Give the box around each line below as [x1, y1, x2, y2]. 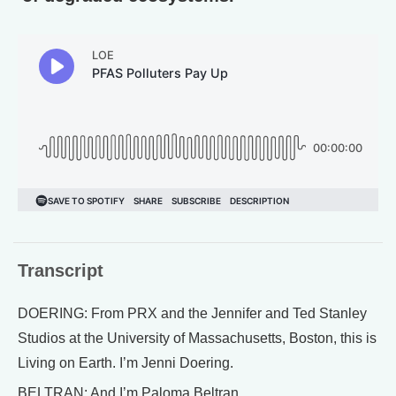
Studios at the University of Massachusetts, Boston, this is [18, 331, 377, 346]
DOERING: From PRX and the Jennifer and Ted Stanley [18, 306, 367, 322]
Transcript [18, 261, 103, 281]
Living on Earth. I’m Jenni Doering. [18, 355, 233, 371]
